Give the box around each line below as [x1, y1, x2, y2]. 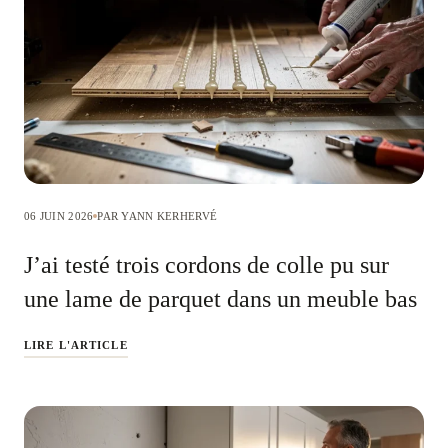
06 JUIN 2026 [24, 209, 94, 222]
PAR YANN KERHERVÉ [97, 209, 218, 222]
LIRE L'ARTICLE [24, 338, 128, 351]
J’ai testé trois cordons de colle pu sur [24, 251, 389, 278]
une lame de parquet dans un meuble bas [24, 285, 417, 312]
